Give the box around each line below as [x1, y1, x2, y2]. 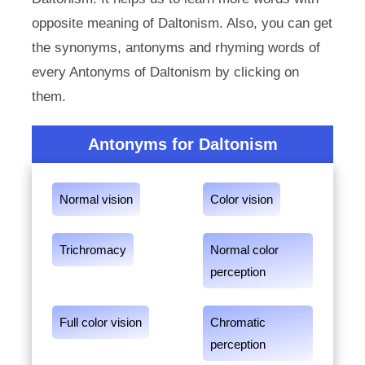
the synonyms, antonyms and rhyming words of [31, 40, 320, 55]
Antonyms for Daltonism [87, 135, 278, 153]
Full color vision [59, 315, 142, 329]
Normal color [210, 243, 279, 257]
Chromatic [210, 315, 266, 329]
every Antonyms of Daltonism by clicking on [31, 64, 299, 80]
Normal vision [59, 192, 133, 206]
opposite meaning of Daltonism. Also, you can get [31, 15, 332, 31]
